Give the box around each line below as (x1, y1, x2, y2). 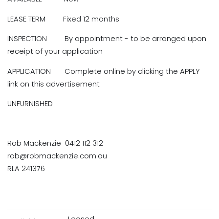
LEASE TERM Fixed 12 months (7, 14, 119, 24)
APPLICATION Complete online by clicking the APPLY (7, 66, 200, 76)
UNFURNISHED (7, 99, 61, 109)
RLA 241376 (7, 164, 45, 174)
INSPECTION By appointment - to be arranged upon (7, 34, 206, 44)
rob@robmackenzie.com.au (7, 151, 107, 161)
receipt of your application (7, 46, 103, 57)
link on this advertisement (7, 79, 100, 89)
